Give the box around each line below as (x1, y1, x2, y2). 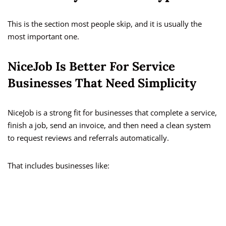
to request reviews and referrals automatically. (8, 133, 169, 143)
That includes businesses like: (8, 160, 109, 171)
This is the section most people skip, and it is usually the (8, 19, 202, 29)
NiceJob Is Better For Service (8, 59, 175, 75)
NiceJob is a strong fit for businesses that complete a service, (8, 107, 217, 118)
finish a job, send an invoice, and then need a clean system (8, 120, 211, 131)
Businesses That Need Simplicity (8, 75, 196, 91)
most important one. (8, 31, 79, 42)
